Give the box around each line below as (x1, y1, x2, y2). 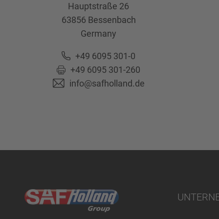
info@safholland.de (69, 78, 145, 88)
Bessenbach (88, 14, 136, 25)
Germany (81, 28, 116, 39)
